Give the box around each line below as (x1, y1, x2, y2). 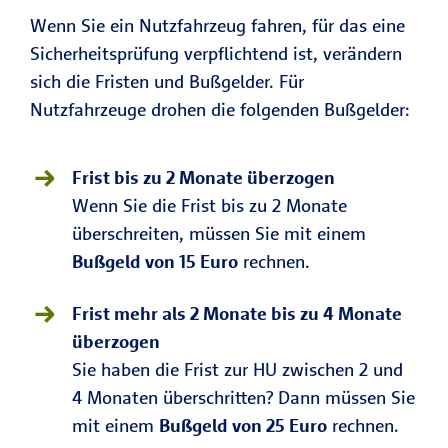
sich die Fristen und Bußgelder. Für (30, 70, 304, 93)
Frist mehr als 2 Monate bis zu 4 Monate (72, 302, 402, 325)
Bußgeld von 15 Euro (72, 250, 238, 273)
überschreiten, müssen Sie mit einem (72, 222, 366, 245)
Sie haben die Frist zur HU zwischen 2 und (72, 358, 403, 381)
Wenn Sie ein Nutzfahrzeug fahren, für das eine (30, 14, 405, 37)
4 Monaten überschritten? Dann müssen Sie (72, 386, 415, 409)
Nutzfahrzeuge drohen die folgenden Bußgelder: (30, 98, 410, 121)
